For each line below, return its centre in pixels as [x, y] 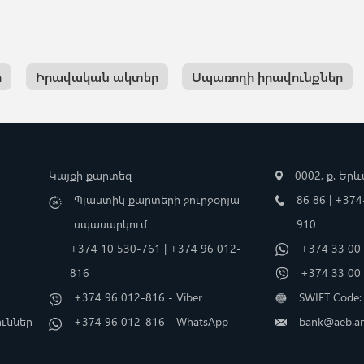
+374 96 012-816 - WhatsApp [152, 321]
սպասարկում [111, 223]
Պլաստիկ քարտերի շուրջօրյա [157, 199]
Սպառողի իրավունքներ [268, 76]
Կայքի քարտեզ [91, 175]
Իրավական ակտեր [97, 76]
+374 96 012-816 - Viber [139, 297]
